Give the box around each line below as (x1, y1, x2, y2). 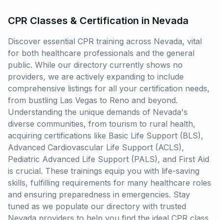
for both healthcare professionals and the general (8, 48, 194, 58)
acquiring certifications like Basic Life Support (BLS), (8, 131, 203, 140)
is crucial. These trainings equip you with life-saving (8, 166, 199, 176)
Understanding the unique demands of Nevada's (8, 107, 188, 117)
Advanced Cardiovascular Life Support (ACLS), (8, 142, 184, 152)
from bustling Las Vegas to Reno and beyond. (8, 95, 178, 105)
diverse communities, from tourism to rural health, (8, 119, 195, 129)
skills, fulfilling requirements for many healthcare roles (8, 178, 211, 188)
